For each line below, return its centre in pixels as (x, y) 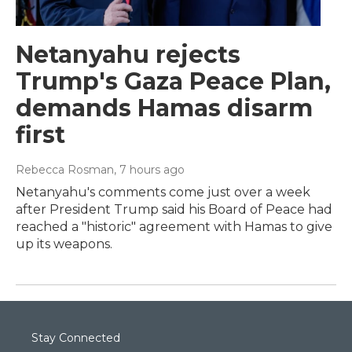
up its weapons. (64, 244)
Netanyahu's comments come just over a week (163, 192)
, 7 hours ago (149, 169)
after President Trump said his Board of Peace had (174, 209)
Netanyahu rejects (128, 54)
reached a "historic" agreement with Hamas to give (174, 226)
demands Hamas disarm (164, 108)
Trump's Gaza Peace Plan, (173, 81)
